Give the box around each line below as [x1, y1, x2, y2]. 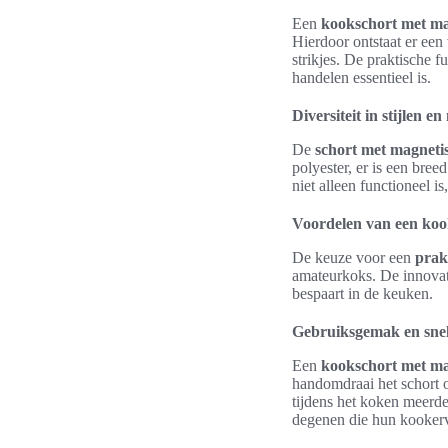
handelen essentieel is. [292, 69, 431, 86]
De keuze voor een [292, 249, 415, 266]
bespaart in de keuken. [292, 285, 433, 302]
